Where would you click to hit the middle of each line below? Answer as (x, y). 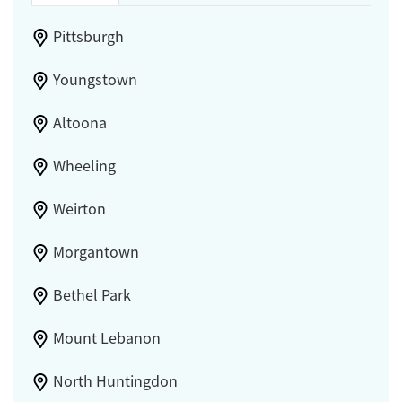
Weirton (79, 209)
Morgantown (96, 252)
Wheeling (84, 166)
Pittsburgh (88, 36)
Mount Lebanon (106, 338)
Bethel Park (92, 295)
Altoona (79, 122)
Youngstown (95, 79)
